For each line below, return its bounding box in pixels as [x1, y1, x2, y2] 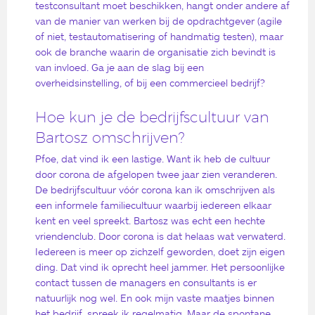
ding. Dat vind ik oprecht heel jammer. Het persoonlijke [35, 261, 285, 274]
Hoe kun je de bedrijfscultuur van [35, 108, 269, 127]
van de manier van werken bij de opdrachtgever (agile [35, 14, 282, 27]
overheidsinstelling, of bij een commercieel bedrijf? [35, 76, 265, 89]
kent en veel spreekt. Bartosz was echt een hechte [35, 214, 265, 227]
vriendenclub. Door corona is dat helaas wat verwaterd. [35, 230, 285, 243]
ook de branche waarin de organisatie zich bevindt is [35, 45, 276, 58]
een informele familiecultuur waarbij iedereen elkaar [35, 199, 271, 212]
